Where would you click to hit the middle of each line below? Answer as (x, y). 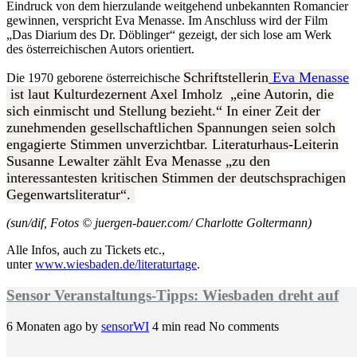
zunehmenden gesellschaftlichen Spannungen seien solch (171, 128)
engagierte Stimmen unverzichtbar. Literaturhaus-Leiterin (173, 145)
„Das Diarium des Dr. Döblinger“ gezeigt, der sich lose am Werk (169, 35)
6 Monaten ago (46, 326)
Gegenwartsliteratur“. (71, 195)
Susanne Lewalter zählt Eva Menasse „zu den (138, 161)
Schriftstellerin (226, 78)
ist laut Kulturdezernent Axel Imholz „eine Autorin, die (170, 94)
